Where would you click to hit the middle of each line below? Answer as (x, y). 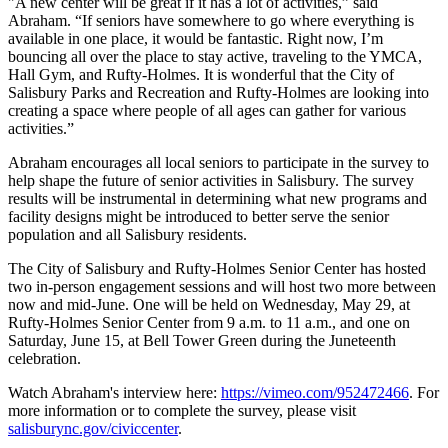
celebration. (48, 359)
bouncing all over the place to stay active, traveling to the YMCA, (215, 57)
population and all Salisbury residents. (127, 235)
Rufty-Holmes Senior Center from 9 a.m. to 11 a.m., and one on (209, 323)
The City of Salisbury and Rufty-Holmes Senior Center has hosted (217, 269)
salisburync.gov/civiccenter (93, 429)
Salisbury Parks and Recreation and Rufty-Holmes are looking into (218, 93)
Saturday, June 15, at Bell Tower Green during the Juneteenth (202, 341)
